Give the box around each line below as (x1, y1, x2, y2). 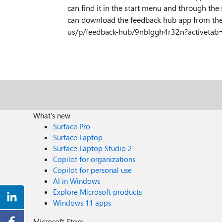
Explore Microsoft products (53, 187, 142, 197)
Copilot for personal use (53, 165, 132, 175)
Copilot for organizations (53, 154, 136, 164)
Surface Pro (53, 121, 91, 131)
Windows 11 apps (53, 198, 111, 208)
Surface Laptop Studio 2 (53, 143, 132, 153)
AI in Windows (53, 176, 101, 186)
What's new (33, 111, 71, 120)
